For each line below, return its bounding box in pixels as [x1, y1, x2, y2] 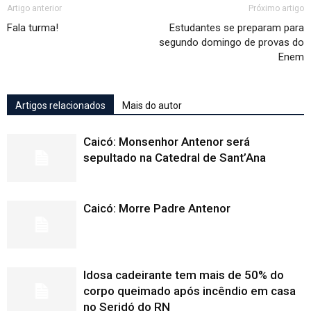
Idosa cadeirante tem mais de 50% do [83, 268, 284, 283]
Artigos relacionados [15, 100, 106, 112]
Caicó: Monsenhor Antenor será [83, 135, 250, 149]
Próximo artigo [249, 3, 304, 14]
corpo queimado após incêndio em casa [83, 284, 296, 299]
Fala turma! [7, 22, 58, 35]
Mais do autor [122, 100, 182, 112]
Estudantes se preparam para [169, 22, 304, 35]
